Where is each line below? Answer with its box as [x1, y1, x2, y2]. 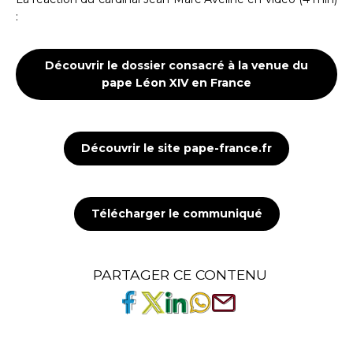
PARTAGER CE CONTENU [92, 266, 267, 284]
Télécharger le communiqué [91, 206, 262, 221]
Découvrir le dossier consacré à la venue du [45, 58, 308, 73]
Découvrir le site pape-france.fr [81, 141, 272, 156]
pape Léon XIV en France [102, 76, 251, 91]
